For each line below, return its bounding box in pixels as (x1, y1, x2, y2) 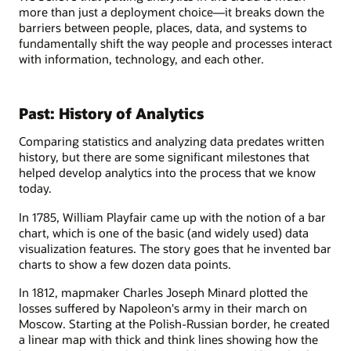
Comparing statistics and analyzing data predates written (19, 133, 324, 150)
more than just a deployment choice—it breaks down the (19, 3, 324, 20)
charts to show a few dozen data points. (19, 255, 231, 272)
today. (19, 180, 52, 197)
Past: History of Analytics (19, 103, 204, 123)
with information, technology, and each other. (19, 50, 264, 67)
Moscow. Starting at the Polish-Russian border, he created (19, 315, 330, 331)
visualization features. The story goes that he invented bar (19, 240, 331, 256)
